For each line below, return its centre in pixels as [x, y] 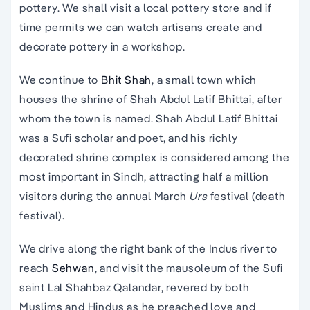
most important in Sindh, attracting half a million [144, 177]
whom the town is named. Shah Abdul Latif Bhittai [149, 119]
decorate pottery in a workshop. [102, 47]
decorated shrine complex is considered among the [155, 157]
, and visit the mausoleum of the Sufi [189, 268]
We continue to [60, 80]
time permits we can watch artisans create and [141, 27]
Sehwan [73, 268]
